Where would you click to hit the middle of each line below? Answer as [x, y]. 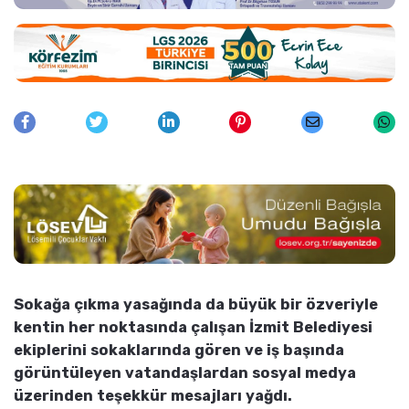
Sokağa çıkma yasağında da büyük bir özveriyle [196, 304]
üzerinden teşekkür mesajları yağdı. [153, 395]
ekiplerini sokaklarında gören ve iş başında [179, 350]
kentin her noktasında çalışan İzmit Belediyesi [193, 327]
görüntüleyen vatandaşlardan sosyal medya [185, 372]
